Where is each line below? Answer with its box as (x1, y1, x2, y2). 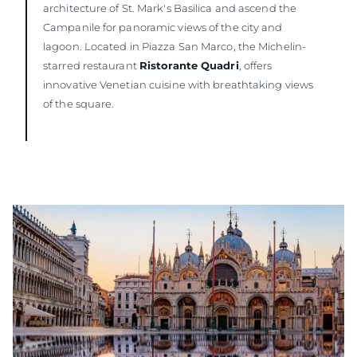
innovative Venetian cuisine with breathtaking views (43, 78, 314, 91)
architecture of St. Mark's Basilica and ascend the (43, 2, 297, 14)
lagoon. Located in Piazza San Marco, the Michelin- (43, 40, 307, 53)
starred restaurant (43, 59, 139, 72)
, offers (238, 59, 273, 72)
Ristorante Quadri (139, 59, 239, 72)
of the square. (43, 97, 115, 110)
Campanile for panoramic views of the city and (43, 21, 283, 33)
